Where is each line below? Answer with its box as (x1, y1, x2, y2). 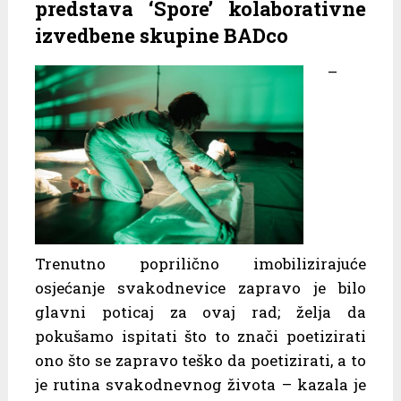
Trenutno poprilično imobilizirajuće (34, 253, 367, 275)
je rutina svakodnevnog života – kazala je (34, 374, 367, 396)
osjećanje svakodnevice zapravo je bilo (34, 277, 367, 299)
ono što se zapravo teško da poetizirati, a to (34, 350, 367, 371)
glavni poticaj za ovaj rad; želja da (34, 302, 367, 323)
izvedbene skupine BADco (34, 22, 288, 49)
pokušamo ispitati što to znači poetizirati (34, 326, 367, 347)
